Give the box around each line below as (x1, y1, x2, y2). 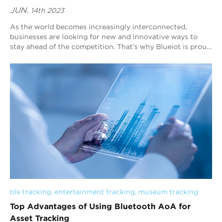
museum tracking (138, 187, 198, 196)
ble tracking (10, 187, 51, 196)
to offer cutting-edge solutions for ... (10, 53, 135, 61)
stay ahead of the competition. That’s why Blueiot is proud (10, 43, 211, 51)
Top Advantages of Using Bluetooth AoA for (10, 201, 191, 211)
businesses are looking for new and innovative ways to (10, 33, 198, 41)
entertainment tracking (55, 187, 135, 196)
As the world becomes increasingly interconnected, (10, 23, 187, 31)
